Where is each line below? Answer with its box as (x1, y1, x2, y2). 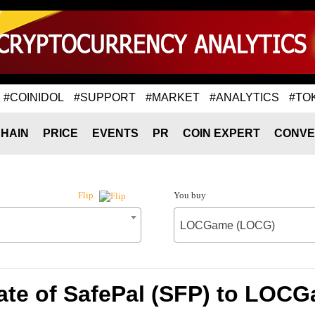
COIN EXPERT (183, 127, 260, 139)
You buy (173, 190, 206, 200)
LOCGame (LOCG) (179, 219, 275, 231)
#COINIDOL (4, 91, 64, 103)
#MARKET (146, 91, 200, 103)
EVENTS (92, 127, 139, 139)
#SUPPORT (74, 91, 136, 103)
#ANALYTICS (210, 91, 279, 103)
